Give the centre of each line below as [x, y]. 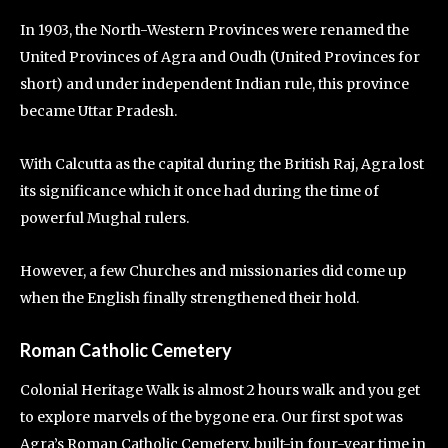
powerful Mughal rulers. [104, 218]
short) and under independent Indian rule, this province [214, 84]
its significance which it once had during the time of [199, 191]
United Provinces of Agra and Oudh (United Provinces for [220, 57]
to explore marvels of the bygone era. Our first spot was [211, 417]
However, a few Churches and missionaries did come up [213, 271]
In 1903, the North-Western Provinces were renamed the [214, 30]
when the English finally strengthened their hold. [191, 298]
